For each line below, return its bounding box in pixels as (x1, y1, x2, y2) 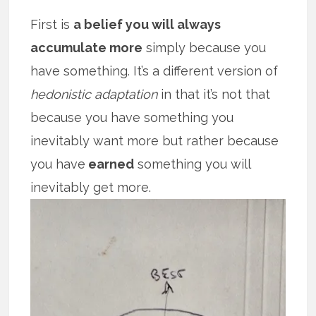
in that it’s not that (157, 87, 271, 102)
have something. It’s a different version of (30, 63, 279, 79)
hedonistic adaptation (30, 87, 158, 102)
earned (85, 157, 135, 172)
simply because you (142, 40, 267, 56)
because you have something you (30, 110, 234, 126)
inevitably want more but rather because (30, 133, 279, 149)
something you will (134, 157, 251, 172)
